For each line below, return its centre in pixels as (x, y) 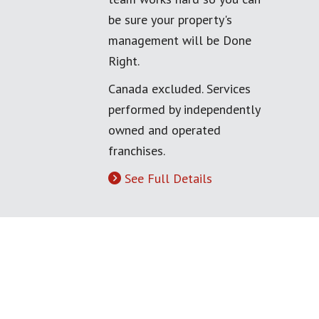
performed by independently (184, 109)
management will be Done (180, 40)
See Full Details (168, 178)
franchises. (137, 151)
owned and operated (164, 130)
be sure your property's (170, 20)
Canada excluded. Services (179, 89)
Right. (124, 61)
